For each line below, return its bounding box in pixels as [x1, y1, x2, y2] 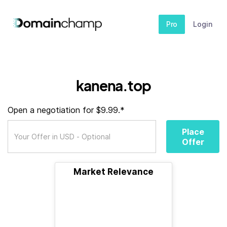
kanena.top [76, 77, 151, 94]
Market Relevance [73, 167, 154, 177]
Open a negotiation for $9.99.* [8, 105, 125, 115]
